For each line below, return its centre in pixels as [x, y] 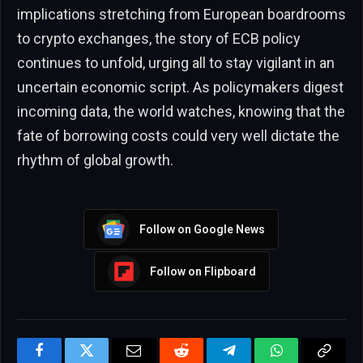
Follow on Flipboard [203, 271]
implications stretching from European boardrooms [181, 15]
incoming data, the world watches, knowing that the [181, 112]
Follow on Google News [202, 229]
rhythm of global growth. [95, 160]
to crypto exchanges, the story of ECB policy [159, 39]
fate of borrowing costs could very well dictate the [178, 136]
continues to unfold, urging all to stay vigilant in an [176, 63]
